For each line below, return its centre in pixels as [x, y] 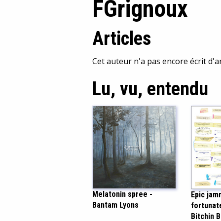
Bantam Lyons [115, 205]
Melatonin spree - [122, 194]
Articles [122, 38]
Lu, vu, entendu [150, 89]
